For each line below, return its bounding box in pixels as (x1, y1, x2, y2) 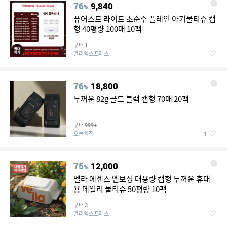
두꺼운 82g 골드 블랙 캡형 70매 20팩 (73, 93, 189, 104)
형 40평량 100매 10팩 (73, 23, 142, 34)
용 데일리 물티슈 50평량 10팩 (73, 183, 167, 195)
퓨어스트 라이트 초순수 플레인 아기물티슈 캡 (73, 13, 216, 24)
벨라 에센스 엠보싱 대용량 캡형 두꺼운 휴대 (73, 173, 210, 184)
